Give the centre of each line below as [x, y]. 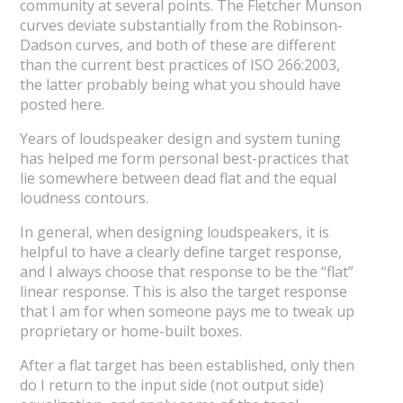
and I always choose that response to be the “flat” [186, 272]
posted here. [62, 105]
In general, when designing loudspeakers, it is [174, 233]
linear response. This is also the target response [183, 292]
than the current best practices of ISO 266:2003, [179, 65]
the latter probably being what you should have [180, 85]
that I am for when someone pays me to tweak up [187, 312]
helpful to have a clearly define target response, [180, 252]
